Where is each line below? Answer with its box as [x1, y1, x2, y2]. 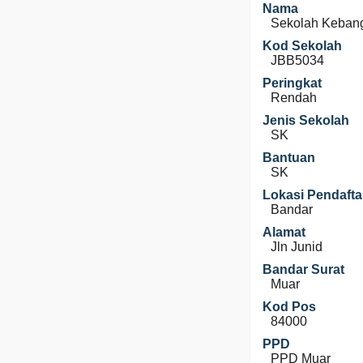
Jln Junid [271, 240, 322, 254]
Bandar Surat [263, 263, 344, 276]
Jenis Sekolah [263, 113, 349, 127]
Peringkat [263, 76, 322, 90]
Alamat [263, 225, 305, 239]
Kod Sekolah [263, 39, 342, 53]
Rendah [271, 91, 317, 105]
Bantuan [263, 151, 315, 164]
